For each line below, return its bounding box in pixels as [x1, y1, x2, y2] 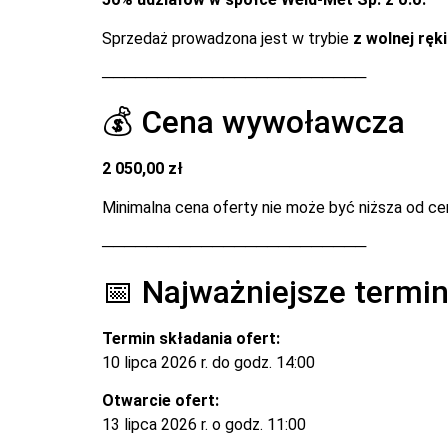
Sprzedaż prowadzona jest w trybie [102, 28, 353, 48]
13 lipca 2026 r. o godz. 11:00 [102, 414, 306, 434]
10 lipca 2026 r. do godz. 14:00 [102, 352, 315, 372]
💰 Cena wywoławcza [102, 103, 405, 142]
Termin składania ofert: [102, 328, 280, 348]
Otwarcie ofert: [102, 390, 219, 410]
